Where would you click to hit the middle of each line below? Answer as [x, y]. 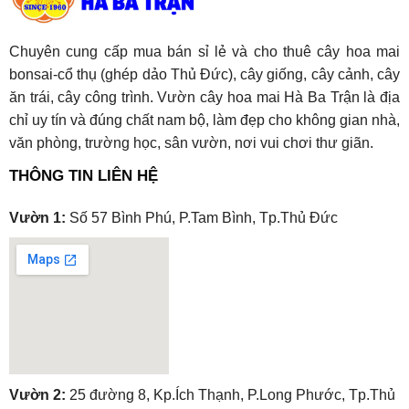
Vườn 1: [37, 217]
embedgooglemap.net [98, 393]
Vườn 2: [37, 395]
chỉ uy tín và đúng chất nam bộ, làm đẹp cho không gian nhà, [204, 120]
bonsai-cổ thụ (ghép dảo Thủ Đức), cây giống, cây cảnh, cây [204, 74]
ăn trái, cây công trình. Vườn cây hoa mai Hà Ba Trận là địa [204, 97]
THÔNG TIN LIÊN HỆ [83, 175]
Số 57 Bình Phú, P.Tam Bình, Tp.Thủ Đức [201, 217]
